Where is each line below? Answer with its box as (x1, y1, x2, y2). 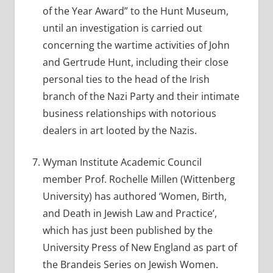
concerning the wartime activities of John (42, 38, 230, 52)
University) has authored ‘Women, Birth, (42, 190, 227, 204)
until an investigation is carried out (42, 21, 202, 35)
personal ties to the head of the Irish (42, 73, 210, 87)
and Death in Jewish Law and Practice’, (42, 207, 217, 221)
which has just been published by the (42, 224, 213, 238)
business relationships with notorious (42, 107, 216, 121)
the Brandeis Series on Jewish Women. (42, 258, 218, 272)
